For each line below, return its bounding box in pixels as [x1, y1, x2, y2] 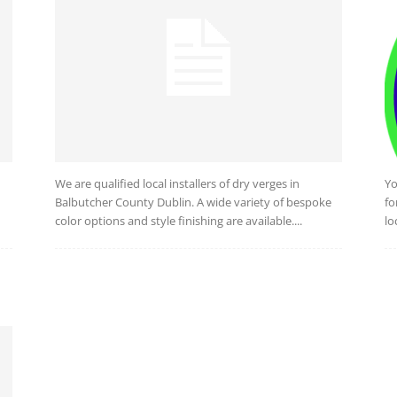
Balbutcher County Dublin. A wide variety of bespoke [55, 194, 331, 211]
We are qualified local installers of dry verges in [55, 175, 300, 192]
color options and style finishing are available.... [55, 213, 302, 230]
